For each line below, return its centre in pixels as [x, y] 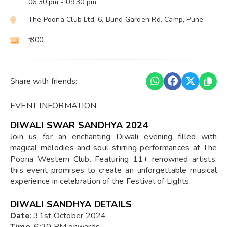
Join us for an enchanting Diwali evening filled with [113, 137]
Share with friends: [44, 81]
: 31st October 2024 [68, 216]
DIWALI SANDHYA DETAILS [71, 204]
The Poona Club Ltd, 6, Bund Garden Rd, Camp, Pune [116, 19]
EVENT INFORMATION [53, 106]
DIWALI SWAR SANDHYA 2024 [79, 125]
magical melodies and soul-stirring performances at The [113, 148]
